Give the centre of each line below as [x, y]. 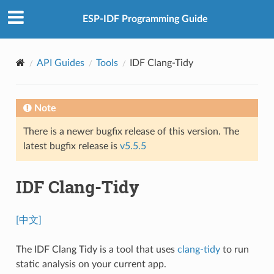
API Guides [60, 63]
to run [234, 249]
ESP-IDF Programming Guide [145, 19]
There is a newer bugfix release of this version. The [131, 131]
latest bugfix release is [71, 146]
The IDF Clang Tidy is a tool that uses [96, 249]
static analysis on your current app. [91, 264]
